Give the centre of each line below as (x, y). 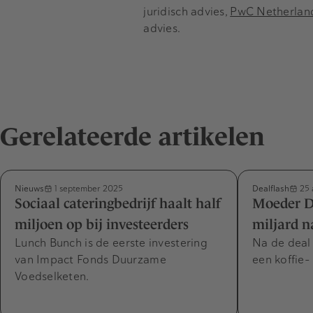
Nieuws (29, 189)
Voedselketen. (52, 277)
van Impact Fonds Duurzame (90, 260)
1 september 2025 (88, 189)
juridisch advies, (187, 11)
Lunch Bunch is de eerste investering (111, 243)
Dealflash (271, 189)
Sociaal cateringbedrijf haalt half (118, 204)
